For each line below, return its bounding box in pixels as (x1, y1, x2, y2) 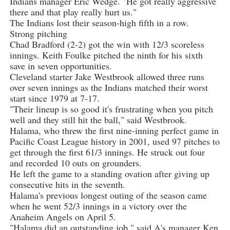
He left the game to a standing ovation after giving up (9, 167, 209, 180)
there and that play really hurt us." (9, 6, 137, 18)
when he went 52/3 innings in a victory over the (9, 200, 187, 213)
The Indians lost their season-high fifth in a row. (9, 16, 189, 29)
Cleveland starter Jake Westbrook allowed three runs (9, 70, 204, 83)
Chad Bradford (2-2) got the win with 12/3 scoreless (9, 38, 204, 51)
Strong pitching (9, 27, 67, 40)
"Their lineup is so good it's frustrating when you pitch (9, 103, 213, 116)
